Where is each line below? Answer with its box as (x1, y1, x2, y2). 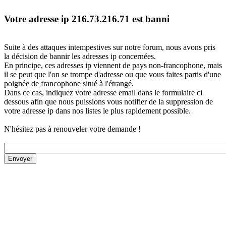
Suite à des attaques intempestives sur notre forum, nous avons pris (4, 43, 215, 52)
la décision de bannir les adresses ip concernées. (4, 52, 156, 61)
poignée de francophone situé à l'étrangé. (4, 79, 134, 88)
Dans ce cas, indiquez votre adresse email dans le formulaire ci (4, 88, 202, 97)
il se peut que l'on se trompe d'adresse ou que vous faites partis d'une (4, 70, 221, 79)
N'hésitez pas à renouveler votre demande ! (4, 125, 141, 134)
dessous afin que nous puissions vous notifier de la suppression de (4, 97, 213, 106)
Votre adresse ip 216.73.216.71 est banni (4, 13, 169, 24)
